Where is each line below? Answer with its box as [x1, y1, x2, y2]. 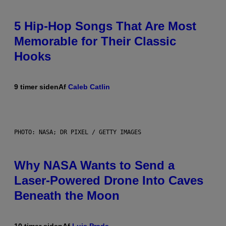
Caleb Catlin [68, 83, 110, 91]
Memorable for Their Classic [14, 34, 176, 48]
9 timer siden [14, 83, 59, 91]
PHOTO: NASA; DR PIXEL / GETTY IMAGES [14, 129, 141, 136]
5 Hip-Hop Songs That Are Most [14, 19, 196, 33]
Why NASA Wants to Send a [14, 158, 175, 173]
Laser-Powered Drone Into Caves [14, 174, 203, 188]
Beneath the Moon [14, 189, 120, 203]
